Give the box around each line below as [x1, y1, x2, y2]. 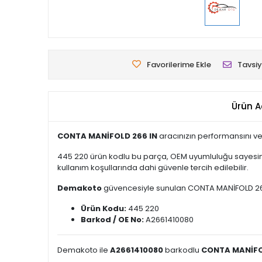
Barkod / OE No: [81, 214, 144, 225]
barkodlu [163, 244, 201, 256]
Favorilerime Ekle [147, 59, 211, 70]
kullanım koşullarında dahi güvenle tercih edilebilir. [57, 162, 249, 173]
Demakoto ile [57, 244, 110, 256]
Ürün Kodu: [81, 203, 126, 214]
